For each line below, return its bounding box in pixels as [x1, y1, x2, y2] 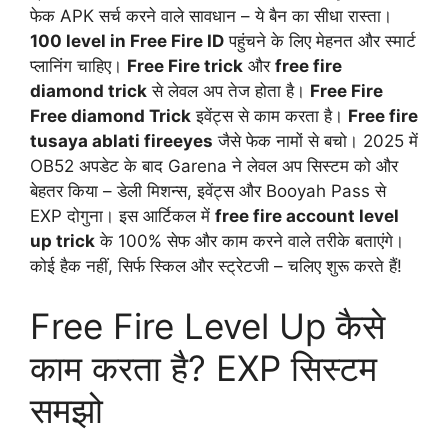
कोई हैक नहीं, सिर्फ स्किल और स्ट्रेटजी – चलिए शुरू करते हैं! [30, 256, 402, 277]
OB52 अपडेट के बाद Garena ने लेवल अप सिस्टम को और [30, 156, 398, 177]
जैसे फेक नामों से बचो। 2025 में [213, 131, 418, 152]
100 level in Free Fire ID [30, 31, 224, 52]
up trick [30, 231, 95, 252]
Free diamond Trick [30, 106, 191, 127]
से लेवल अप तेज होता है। [147, 81, 310, 102]
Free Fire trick [127, 56, 243, 77]
